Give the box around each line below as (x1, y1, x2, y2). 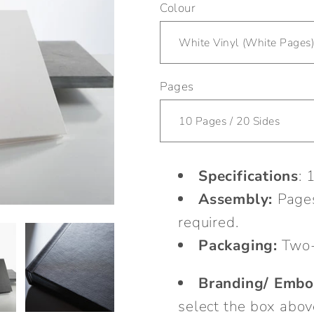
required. (178, 212, 239, 233)
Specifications (198, 166, 299, 186)
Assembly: (198, 189, 273, 210)
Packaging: (198, 235, 278, 256)
